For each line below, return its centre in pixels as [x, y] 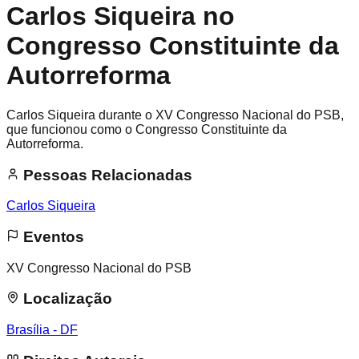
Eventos [52, 237]
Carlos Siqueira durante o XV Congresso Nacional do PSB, [175, 115]
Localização [66, 299]
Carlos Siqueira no [121, 16]
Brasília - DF [42, 330]
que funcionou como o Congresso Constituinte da [147, 129]
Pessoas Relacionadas [106, 175]
